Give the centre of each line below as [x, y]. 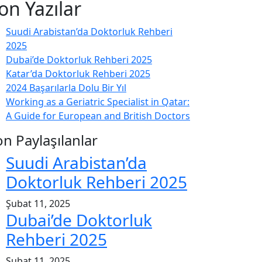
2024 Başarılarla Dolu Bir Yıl [66, 88]
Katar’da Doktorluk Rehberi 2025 [78, 74]
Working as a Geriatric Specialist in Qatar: [98, 102]
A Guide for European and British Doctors [98, 116]
